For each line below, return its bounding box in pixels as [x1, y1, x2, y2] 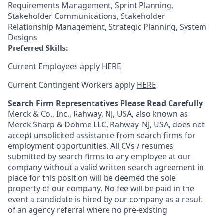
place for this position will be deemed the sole [8, 172, 176, 183]
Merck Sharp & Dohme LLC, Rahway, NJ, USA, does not [8, 119, 205, 130]
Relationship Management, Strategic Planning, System [8, 21, 206, 32]
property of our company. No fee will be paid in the [8, 183, 194, 194]
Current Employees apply [8, 61, 102, 72]
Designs [8, 32, 37, 43]
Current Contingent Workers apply [8, 79, 137, 90]
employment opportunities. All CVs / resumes [8, 140, 173, 151]
